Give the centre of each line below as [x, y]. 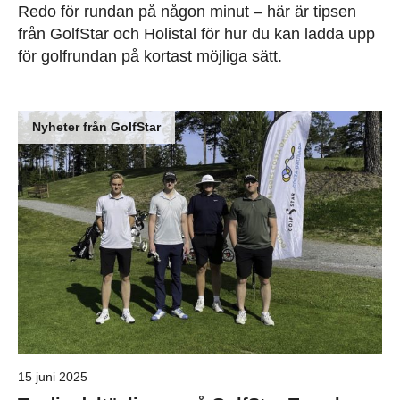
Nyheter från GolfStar [96, 127]
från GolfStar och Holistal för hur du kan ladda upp [196, 34]
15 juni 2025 [53, 377]
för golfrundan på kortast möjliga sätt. [150, 57]
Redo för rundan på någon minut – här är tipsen [187, 12]
